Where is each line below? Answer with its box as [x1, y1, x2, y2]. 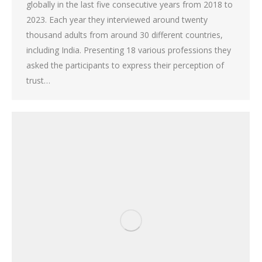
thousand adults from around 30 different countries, [26, 29, 223, 40]
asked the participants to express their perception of [26, 59, 224, 71]
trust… [26, 74, 50, 86]
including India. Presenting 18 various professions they [26, 44, 231, 56]
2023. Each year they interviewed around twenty [26, 13, 208, 25]
